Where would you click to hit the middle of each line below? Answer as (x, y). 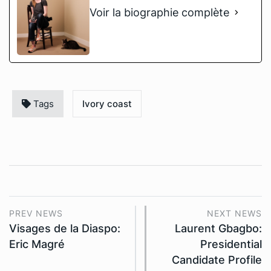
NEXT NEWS (234, 214)
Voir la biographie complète (159, 13)
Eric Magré (37, 244)
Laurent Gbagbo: (218, 229)
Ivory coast (107, 104)
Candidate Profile (217, 260)
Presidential (231, 244)
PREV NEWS (36, 214)
